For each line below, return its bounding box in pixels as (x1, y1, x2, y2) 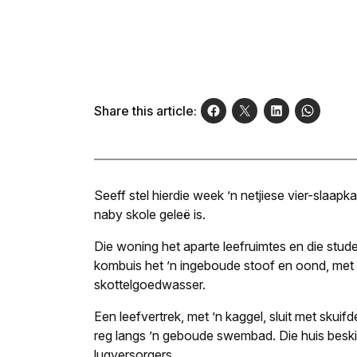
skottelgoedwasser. (94, 277, 206, 293)
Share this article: (94, 103, 197, 120)
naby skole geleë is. (94, 206, 206, 223)
